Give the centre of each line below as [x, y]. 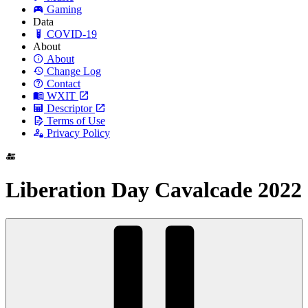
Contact [64, 84]
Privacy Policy [78, 133]
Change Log [74, 71]
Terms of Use [76, 121]
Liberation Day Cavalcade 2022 [154, 190]
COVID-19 [70, 34]
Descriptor [71, 108]
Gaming [63, 9]
